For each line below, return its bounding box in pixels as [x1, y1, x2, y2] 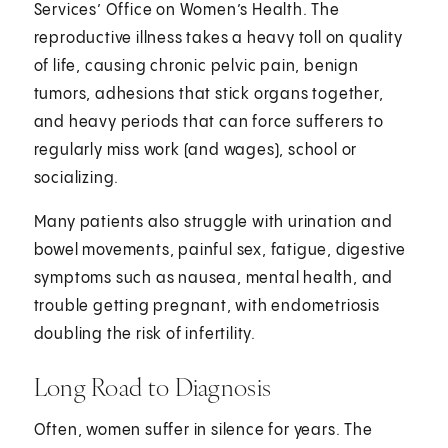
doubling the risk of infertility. [33, 325, 257, 343]
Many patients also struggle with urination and [33, 213, 393, 231]
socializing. [33, 169, 120, 187]
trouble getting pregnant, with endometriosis [33, 297, 380, 315]
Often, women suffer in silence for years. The [33, 421, 373, 439]
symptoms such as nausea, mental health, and [33, 269, 394, 287]
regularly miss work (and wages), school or [33, 141, 358, 159]
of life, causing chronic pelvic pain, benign [33, 57, 359, 75]
